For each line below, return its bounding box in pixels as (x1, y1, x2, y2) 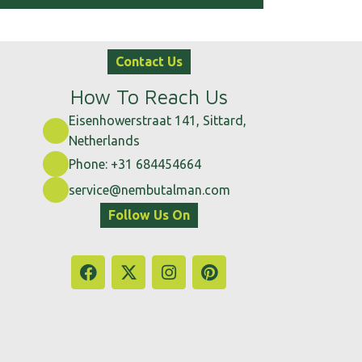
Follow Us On (107, 208, 190, 223)
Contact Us (115, 54, 183, 69)
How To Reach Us (69, 85, 228, 109)
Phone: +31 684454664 (68, 156, 201, 171)
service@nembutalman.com (68, 182, 230, 197)
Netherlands (68, 133, 140, 149)
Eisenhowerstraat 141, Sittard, (68, 113, 246, 128)
